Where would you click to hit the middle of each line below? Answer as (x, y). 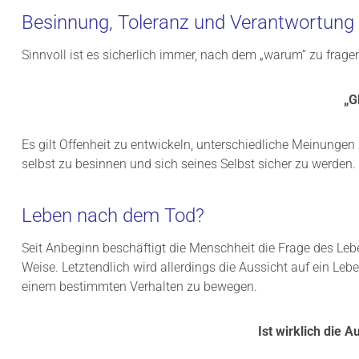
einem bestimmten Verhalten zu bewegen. (139, 287)
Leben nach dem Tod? (113, 216)
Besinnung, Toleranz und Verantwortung (188, 23)
